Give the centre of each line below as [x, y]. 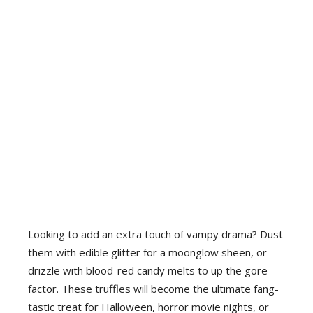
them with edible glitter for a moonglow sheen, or [147, 252]
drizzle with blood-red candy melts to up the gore [148, 270]
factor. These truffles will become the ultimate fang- [153, 288]
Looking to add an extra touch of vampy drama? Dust [155, 234]
